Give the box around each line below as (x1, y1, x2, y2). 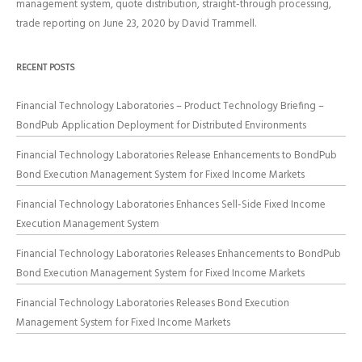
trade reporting (16, 15, 86, 32)
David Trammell (182, 15, 255, 32)
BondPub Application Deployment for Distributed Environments (16, 117, 306, 134)
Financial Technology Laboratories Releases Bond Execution (16, 295, 289, 312)
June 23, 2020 (103, 15, 166, 32)
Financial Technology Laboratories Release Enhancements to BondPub (16, 147, 337, 164)
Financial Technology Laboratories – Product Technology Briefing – (16, 98, 324, 115)
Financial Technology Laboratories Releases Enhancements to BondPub (16, 246, 341, 263)
